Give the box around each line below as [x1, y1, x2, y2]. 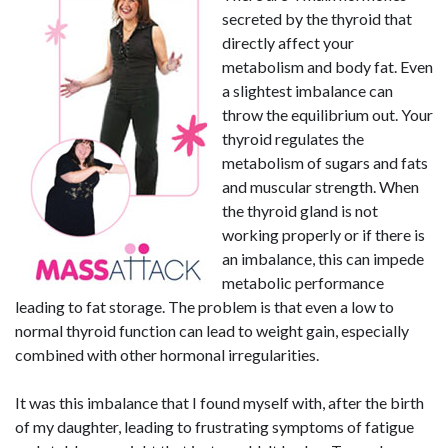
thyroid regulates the [222, 129, 364, 148]
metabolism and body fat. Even [222, 57, 433, 76]
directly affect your [222, 33, 354, 52]
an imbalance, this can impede [222, 249, 424, 268]
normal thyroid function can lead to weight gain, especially [15, 321, 409, 340]
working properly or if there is [222, 225, 425, 244]
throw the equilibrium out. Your [222, 105, 433, 124]
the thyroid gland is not [222, 201, 378, 220]
